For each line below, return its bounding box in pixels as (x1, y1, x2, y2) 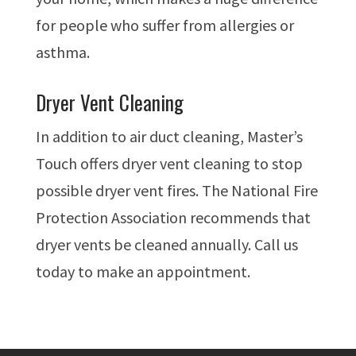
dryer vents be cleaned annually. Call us (35, 234, 298, 255)
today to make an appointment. (35, 261, 250, 282)
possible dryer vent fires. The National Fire (35, 180, 318, 201)
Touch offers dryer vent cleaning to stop (35, 153, 303, 174)
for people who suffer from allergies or (35, 15, 294, 36)
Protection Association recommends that (35, 207, 311, 228)
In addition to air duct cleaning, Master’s (35, 126, 303, 147)
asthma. (35, 42, 90, 63)
